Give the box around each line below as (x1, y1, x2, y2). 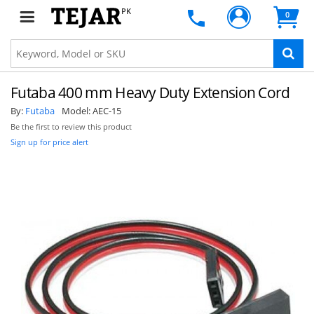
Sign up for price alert (11, 137, 88, 147)
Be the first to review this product (11, 122, 132, 132)
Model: (62, 104, 93, 117)
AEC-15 (93, 104, 121, 117)
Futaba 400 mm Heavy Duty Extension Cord (11, 83, 290, 102)
